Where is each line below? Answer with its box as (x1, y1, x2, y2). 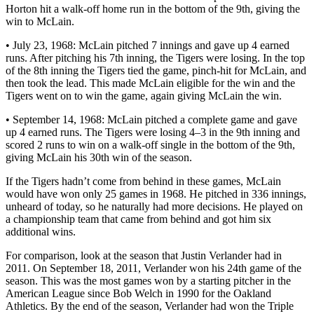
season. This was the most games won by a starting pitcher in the (6, 274, 291, 287)
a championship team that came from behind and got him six (6, 212, 271, 225)
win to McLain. (6, 15, 74, 27)
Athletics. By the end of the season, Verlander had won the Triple (6, 299, 294, 312)
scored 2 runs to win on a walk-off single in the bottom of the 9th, (6, 138, 295, 151)
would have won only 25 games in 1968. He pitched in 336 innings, (6, 187, 306, 200)
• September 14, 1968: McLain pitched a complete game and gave (6, 113, 297, 125)
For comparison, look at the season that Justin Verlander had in (6, 249, 282, 261)
